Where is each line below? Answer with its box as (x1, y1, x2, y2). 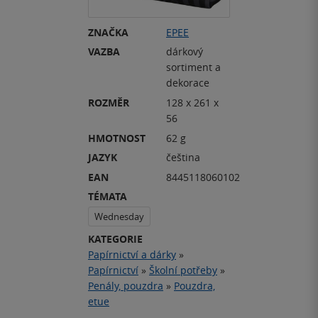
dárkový (166, 45, 203, 59)
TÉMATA (88, 190, 127, 204)
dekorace (166, 76, 209, 90)
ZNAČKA (88, 25, 128, 39)
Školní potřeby (149, 263, 217, 277)
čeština (166, 150, 200, 165)
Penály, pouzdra (88, 279, 163, 292)
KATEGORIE (88, 232, 143, 246)
